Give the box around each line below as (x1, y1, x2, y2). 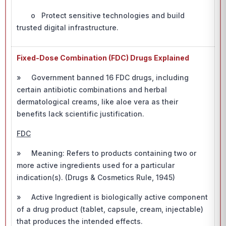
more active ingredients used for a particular (17, 161, 175, 169)
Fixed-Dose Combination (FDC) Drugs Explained (17, 53, 189, 62)
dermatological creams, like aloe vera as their (17, 97, 178, 106)
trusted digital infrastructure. (17, 23, 119, 32)
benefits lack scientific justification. (17, 109, 144, 118)
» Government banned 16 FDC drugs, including (17, 73, 189, 82)
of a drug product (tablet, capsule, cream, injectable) (17, 205, 203, 213)
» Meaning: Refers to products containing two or (17, 149, 196, 157)
